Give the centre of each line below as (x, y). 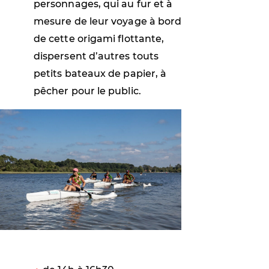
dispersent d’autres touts (96, 56)
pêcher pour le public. (87, 91)
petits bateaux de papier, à (100, 73)
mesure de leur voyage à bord (108, 21)
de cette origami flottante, (99, 38)
